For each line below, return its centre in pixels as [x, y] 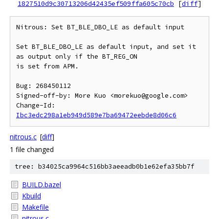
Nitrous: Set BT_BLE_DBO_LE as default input [100, 27]
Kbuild [32, 196]
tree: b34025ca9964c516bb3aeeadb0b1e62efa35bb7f [105, 166]
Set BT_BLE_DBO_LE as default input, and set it [106, 47]
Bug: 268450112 [44, 86]
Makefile [35, 207]
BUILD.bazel [42, 185]
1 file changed [32, 149]
